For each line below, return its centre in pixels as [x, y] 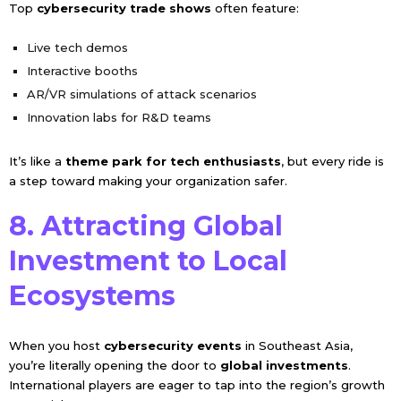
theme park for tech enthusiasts [173, 161]
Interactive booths [82, 70]
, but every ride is [332, 161]
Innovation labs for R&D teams [119, 117]
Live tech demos [77, 47]
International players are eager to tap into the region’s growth [196, 384]
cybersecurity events [172, 345]
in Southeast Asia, [297, 345]
